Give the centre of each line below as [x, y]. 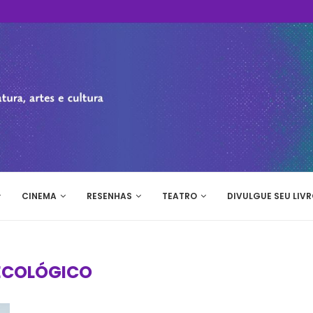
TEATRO [180, 196]
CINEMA [39, 196]
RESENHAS [109, 196]
